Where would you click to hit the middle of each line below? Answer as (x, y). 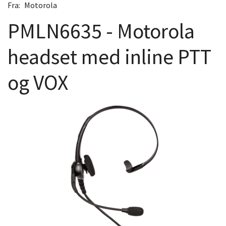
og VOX (38, 82)
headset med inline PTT (109, 57)
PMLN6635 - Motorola (101, 31)
